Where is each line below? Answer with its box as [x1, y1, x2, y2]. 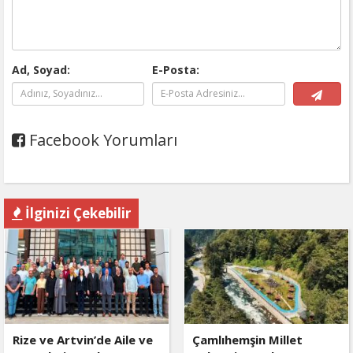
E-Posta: [152, 61, 200, 77]
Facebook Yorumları [25, 128, 177, 150]
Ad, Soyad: [12, 61, 70, 77]
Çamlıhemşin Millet [191, 331, 303, 347]
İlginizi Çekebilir [22, 203, 131, 222]
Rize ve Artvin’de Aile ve [13, 331, 153, 347]
